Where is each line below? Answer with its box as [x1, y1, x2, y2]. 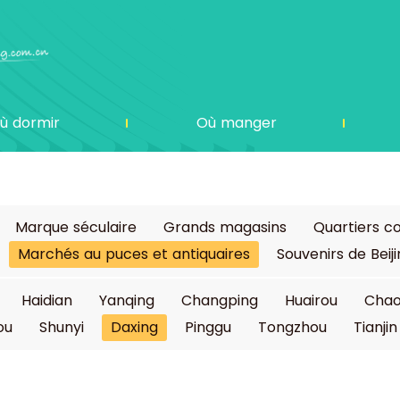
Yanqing [99, 290, 154, 311]
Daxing [111, 317, 158, 337]
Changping [181, 290, 258, 311]
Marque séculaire [15, 217, 137, 237]
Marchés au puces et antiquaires [18, 244, 250, 264]
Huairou [285, 290, 337, 311]
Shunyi [39, 317, 84, 337]
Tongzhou [258, 317, 327, 337]
